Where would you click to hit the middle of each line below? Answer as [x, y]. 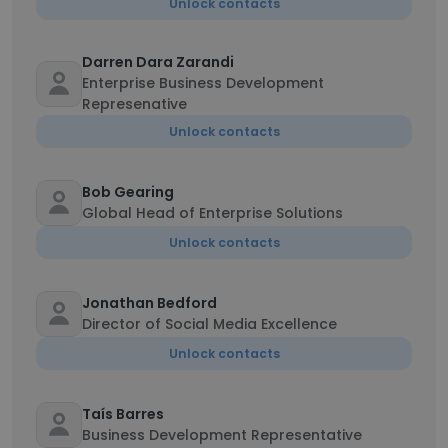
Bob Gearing [128, 192]
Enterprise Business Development [203, 83]
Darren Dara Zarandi [158, 62]
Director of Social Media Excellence [209, 324]
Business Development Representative [222, 435]
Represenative [134, 104]
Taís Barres [123, 414]
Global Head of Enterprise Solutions [212, 213]
